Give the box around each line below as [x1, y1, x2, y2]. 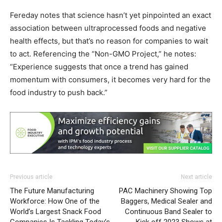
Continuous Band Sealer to [125, 207, 212, 217]
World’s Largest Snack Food [10, 207, 101, 217]
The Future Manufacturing [10, 186, 94, 196]
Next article [181, 173, 212, 181]
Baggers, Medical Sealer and [121, 197, 212, 206]
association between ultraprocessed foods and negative [10, 23, 206, 33]
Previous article [10, 173, 53, 181]
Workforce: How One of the [10, 197, 100, 206]
